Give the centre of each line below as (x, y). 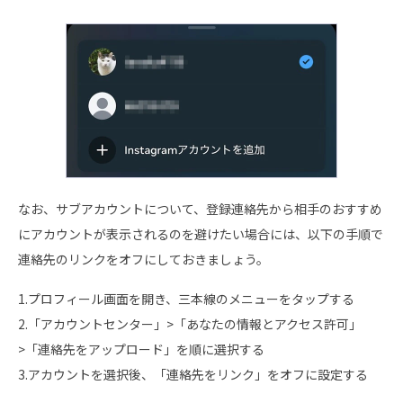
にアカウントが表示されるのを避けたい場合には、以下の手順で (201, 233)
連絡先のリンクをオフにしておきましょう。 (143, 259)
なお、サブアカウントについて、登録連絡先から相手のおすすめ (200, 208)
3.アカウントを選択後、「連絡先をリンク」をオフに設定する (193, 374)
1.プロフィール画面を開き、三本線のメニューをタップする (186, 298)
